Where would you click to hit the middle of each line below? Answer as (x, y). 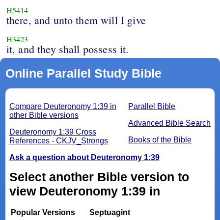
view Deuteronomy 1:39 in (84, 191)
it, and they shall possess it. (68, 49)
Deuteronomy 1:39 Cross (53, 132)
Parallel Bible (152, 107)
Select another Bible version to (99, 177)
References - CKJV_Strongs (58, 141)
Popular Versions (43, 213)
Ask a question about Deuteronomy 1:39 (84, 158)
